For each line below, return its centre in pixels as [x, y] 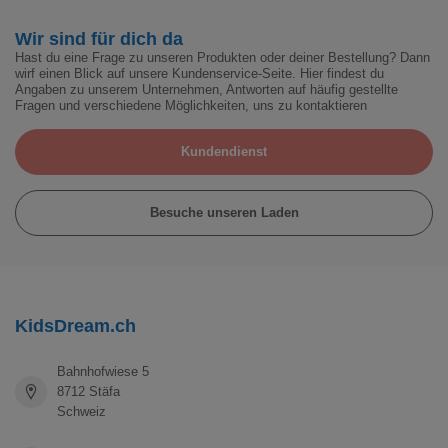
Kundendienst [224, 152]
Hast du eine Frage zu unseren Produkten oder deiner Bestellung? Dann [222, 57]
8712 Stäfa [88, 392]
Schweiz [81, 412]
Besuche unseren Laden [224, 213]
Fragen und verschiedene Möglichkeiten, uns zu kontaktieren [191, 105]
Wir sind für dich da [99, 38]
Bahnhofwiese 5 [103, 372]
